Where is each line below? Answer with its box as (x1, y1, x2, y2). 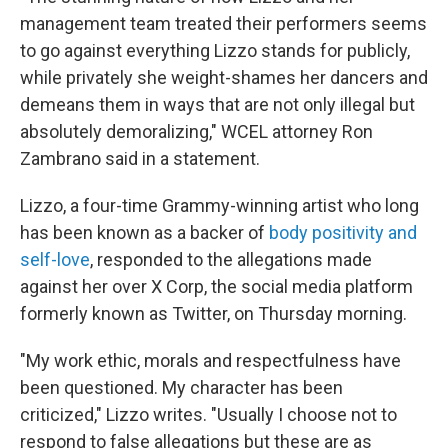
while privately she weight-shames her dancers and (20, 67, 428, 88)
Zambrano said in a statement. (20, 148, 260, 169)
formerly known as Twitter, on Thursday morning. (20, 303, 407, 324)
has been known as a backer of (20, 222, 269, 243)
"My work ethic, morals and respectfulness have (20, 350, 401, 371)
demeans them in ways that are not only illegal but (20, 94, 415, 115)
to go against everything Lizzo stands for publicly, (20, 40, 410, 61)
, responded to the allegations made (90, 249, 372, 270)
